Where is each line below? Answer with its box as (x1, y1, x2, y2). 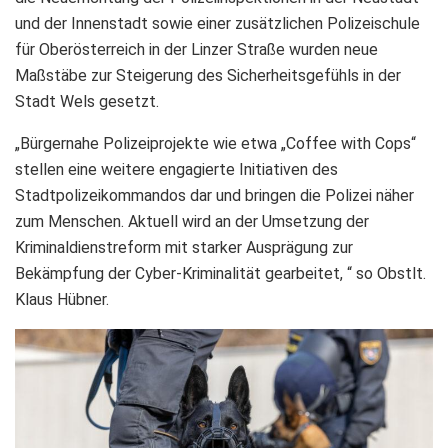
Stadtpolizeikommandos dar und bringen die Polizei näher (15, 185, 414, 205)
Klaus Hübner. (15, 289, 109, 309)
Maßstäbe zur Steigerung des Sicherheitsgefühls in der (15, 65, 401, 85)
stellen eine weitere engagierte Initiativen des (15, 159, 338, 179)
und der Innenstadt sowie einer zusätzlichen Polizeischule (15, 13, 420, 33)
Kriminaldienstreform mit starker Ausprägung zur (15, 237, 353, 257)
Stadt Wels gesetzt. (15, 91, 159, 111)
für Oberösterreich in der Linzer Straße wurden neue (15, 39, 378, 59)
